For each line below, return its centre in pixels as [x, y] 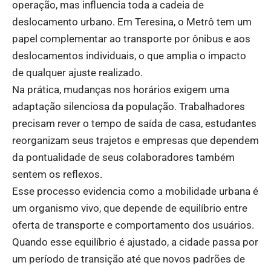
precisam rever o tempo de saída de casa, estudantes [134, 124]
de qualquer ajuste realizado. [77, 73]
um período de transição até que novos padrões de [129, 259]
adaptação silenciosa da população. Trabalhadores [129, 107]
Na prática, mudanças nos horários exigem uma [121, 90]
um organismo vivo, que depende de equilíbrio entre [130, 208]
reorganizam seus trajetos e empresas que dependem [135, 141]
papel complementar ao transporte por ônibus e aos [131, 39]
